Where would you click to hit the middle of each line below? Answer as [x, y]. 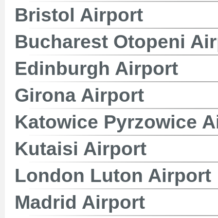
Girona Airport [79, 95]
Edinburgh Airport [96, 68]
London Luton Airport [113, 175]
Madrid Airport [80, 202]
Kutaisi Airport [81, 149]
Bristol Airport [79, 15]
